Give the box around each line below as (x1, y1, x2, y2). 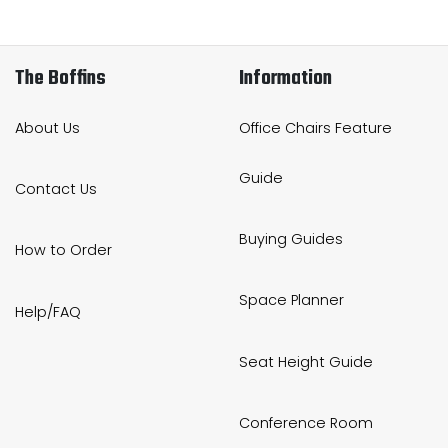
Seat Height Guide (239, 351, 373, 372)
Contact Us (15, 179, 97, 200)
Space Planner (239, 290, 344, 311)
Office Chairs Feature (239, 117, 392, 138)
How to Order (15, 240, 112, 261)
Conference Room (239, 412, 373, 433)
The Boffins (15, 62, 106, 95)
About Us (15, 117, 80, 138)
